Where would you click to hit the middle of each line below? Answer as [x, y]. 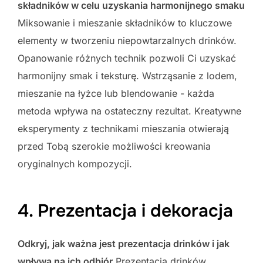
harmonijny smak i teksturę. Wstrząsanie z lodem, [127, 76]
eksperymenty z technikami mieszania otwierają [123, 129]
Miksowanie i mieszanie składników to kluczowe [125, 23]
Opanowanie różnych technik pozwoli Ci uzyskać [127, 58]
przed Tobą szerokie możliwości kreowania [114, 146]
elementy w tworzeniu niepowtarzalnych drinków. [127, 41]
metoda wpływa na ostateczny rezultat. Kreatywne [129, 111]
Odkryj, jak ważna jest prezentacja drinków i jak [124, 243]
